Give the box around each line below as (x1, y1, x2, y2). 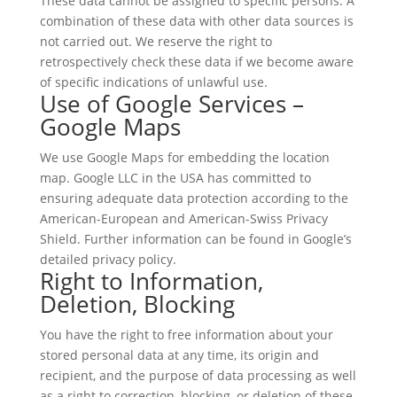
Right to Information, (39, 265, 263, 297)
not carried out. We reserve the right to (39, 33, 272, 50)
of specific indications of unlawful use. (39, 74, 268, 90)
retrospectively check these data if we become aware (39, 53, 354, 70)
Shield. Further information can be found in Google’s (39, 230, 352, 247)
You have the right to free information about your (39, 326, 333, 343)
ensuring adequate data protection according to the (39, 190, 348, 206)
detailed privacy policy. (39, 251, 176, 268)
